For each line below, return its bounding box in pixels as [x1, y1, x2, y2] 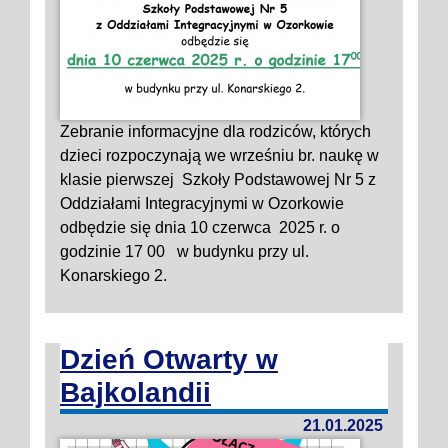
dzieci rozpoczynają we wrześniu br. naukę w [60, 147, 379, 164]
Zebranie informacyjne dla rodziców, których [60, 123, 371, 140]
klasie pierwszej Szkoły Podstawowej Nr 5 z [60, 171, 376, 188]
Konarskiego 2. [60, 267, 175, 284]
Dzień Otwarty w [60, 344, 278, 375]
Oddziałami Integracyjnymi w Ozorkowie [60, 195, 344, 212]
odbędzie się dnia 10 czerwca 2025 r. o [60, 219, 340, 236]
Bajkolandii [60, 377, 211, 408]
